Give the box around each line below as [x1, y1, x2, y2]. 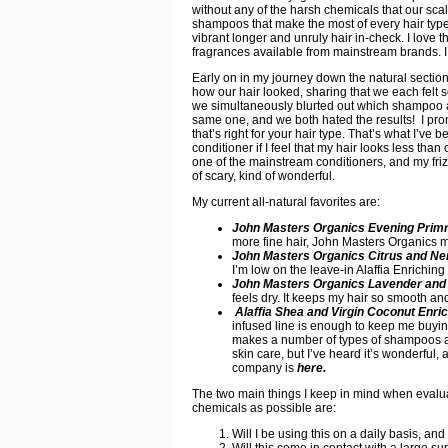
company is [232, 360, 297, 375]
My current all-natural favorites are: [192, 194, 380, 209]
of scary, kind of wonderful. [192, 168, 335, 183]
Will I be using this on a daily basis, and [232, 426, 445, 441]
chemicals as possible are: [192, 400, 336, 415]
